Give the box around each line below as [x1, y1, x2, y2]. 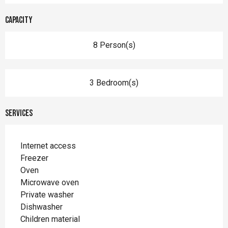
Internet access [20, 140, 76, 151]
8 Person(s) [93, 40, 135, 50]
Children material [20, 214, 80, 224]
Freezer [20, 153, 48, 163]
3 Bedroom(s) [90, 77, 138, 88]
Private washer [20, 189, 74, 199]
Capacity [5, 14, 33, 25]
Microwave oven [20, 177, 79, 187]
